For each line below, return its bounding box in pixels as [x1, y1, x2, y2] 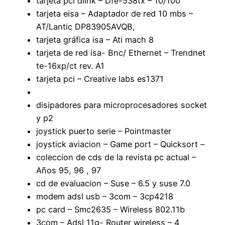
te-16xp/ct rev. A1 [36, 60, 104, 71]
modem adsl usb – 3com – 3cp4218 [36, 191, 173, 201]
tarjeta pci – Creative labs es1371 [36, 73, 164, 84]
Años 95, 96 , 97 [36, 165, 101, 175]
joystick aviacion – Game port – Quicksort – [36, 139, 204, 149]
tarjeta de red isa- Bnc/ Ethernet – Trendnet [36, 47, 205, 58]
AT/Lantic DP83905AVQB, [36, 21, 135, 32]
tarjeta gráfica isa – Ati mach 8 [36, 34, 154, 45]
